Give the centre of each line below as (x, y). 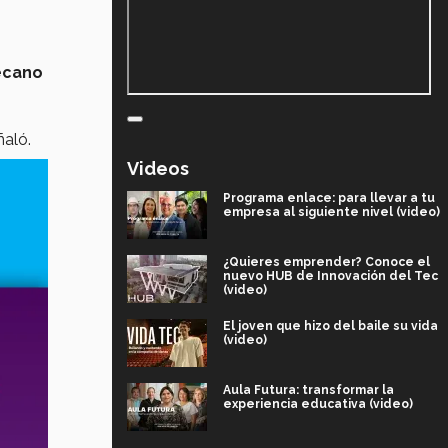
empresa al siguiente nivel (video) (331, 211)
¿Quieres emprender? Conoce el (326, 261)
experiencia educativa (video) (318, 403)
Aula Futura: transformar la (308, 389)
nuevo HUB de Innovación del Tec (330, 275)
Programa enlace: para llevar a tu (329, 197)
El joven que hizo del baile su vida (330, 325)
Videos (158, 168)
